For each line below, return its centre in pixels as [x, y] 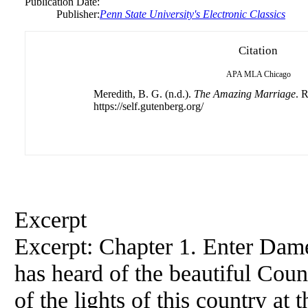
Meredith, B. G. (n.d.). [143, 94]
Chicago [277, 74]
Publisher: [78, 14]
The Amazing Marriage [244, 94]
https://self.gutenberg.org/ [148, 106]
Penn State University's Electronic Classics [192, 14]
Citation [258, 51]
